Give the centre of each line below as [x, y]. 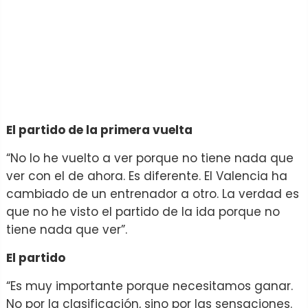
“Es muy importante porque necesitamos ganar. [150, 286]
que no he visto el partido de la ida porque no [143, 211]
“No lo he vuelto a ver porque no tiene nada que [150, 158]
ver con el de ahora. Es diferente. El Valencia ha [147, 176]
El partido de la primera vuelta [99, 130]
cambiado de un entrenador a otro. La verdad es [153, 194]
